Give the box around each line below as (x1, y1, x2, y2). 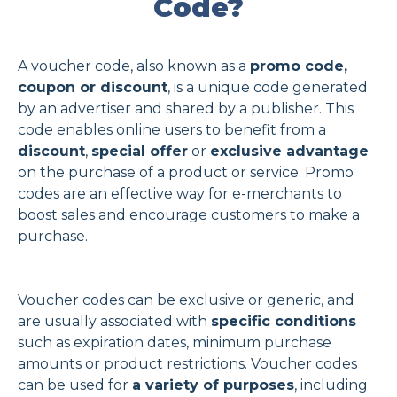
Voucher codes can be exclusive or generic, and (18, 292, 354, 309)
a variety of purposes (132, 377, 294, 394)
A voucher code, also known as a (18, 58, 250, 75)
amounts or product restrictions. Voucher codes (18, 355, 357, 373)
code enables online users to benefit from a (18, 121, 326, 139)
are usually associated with (18, 313, 211, 331)
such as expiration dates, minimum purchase (18, 334, 331, 352)
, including (294, 377, 368, 394)
